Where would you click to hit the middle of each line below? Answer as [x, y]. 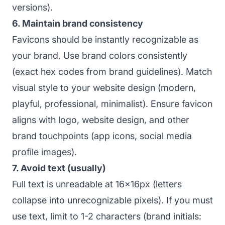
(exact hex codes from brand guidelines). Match [112, 71]
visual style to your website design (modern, [104, 87]
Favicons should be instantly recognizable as [105, 39]
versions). [32, 7]
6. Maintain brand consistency [78, 23]
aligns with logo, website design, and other [101, 120]
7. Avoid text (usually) [59, 168]
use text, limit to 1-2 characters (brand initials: [107, 216]
